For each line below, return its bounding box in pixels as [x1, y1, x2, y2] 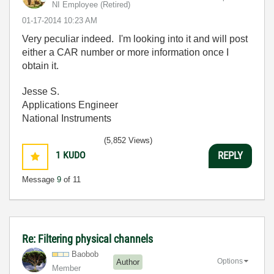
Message [22, 174, 57, 184]
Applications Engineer [22, 99, 118, 110]
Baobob [72, 249, 98, 259]
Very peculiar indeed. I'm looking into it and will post [22, 33, 248, 44]
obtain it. [22, 60, 59, 71]
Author [116, 257, 139, 267]
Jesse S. [22, 86, 59, 97]
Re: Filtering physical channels [22, 232, 153, 245]
